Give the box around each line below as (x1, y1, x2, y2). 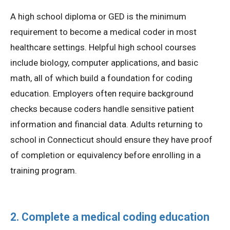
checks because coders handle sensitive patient (10, 104, 194, 114)
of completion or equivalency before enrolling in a (10, 150, 201, 161)
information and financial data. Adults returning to (10, 119, 203, 130)
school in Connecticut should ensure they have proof (10, 135, 213, 145)
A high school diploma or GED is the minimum (10, 11, 186, 22)
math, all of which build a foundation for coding (10, 73, 193, 84)
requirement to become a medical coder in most (10, 27, 197, 37)
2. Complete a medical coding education (10, 210, 209, 224)
